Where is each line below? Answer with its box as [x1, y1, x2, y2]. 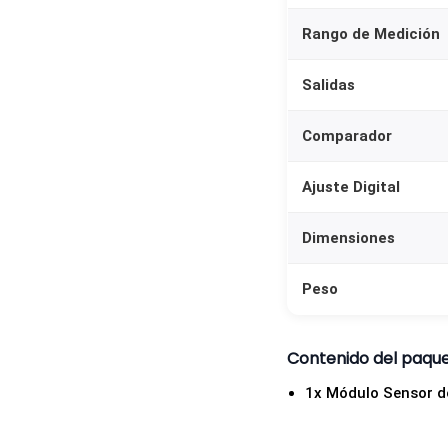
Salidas [302, 76, 355, 95]
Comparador [302, 127, 392, 146]
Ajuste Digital [302, 178, 400, 197]
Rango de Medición [302, 25, 440, 44]
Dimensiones [302, 229, 395, 248]
